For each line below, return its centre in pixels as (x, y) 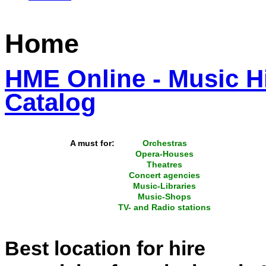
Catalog (50, 102)
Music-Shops (165, 196)
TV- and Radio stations (165, 207)
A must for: (93, 143)
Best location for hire (105, 248)
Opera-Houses (165, 153)
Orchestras (164, 143)
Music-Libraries (165, 186)
